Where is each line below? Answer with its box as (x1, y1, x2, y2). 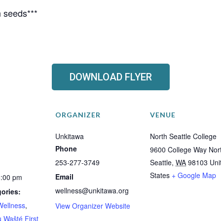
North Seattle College (150, 131, 217, 142)
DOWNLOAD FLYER (69, 71, 152, 83)
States (150, 170, 170, 181)
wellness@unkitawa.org (55, 185, 129, 196)
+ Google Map (172, 170, 216, 181)
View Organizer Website (55, 201, 130, 211)
